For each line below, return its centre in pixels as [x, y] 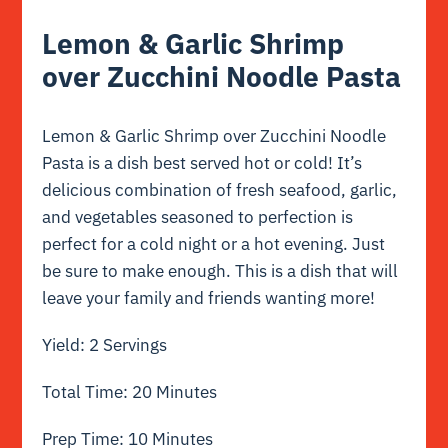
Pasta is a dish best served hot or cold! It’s [202, 163]
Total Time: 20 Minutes [130, 392]
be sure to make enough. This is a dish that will [220, 271]
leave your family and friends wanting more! [209, 298]
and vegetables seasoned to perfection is [198, 217]
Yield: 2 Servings [105, 345]
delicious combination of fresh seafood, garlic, [220, 190]
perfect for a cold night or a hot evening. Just [214, 244]
